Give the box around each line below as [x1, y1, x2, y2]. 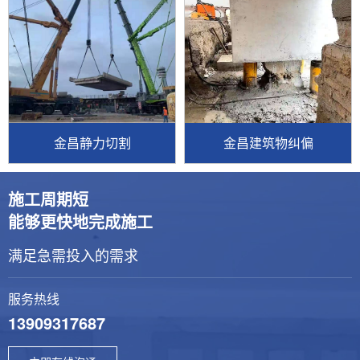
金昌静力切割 [53, 133, 131, 152]
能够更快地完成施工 [8, 209, 153, 233]
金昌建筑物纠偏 [223, 133, 313, 152]
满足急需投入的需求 [8, 243, 138, 265]
